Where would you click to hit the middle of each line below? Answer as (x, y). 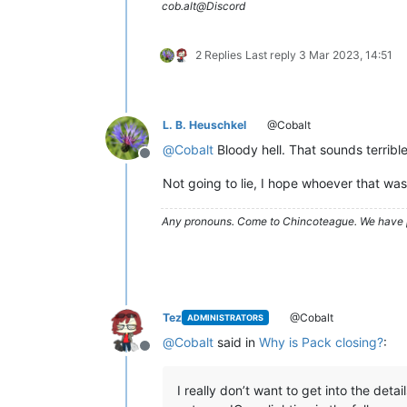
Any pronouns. (199, 221)
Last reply (272, 55)
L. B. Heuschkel (204, 124)
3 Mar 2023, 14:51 (346, 55)
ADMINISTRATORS (225, 318)
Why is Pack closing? (321, 342)
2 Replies (218, 55)
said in (236, 342)
